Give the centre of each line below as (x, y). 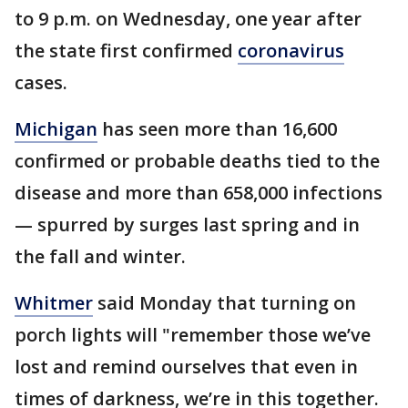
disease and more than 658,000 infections (199, 192)
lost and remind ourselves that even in (186, 366)
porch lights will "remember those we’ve (193, 334)
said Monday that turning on (224, 302)
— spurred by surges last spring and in (187, 224)
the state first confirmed (126, 50)
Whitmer (54, 302)
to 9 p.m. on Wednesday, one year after (188, 18)
